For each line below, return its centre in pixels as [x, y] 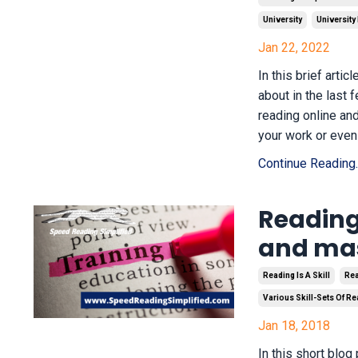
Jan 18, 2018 [294, 326]
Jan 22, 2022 [294, 48]
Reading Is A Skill [297, 275]
